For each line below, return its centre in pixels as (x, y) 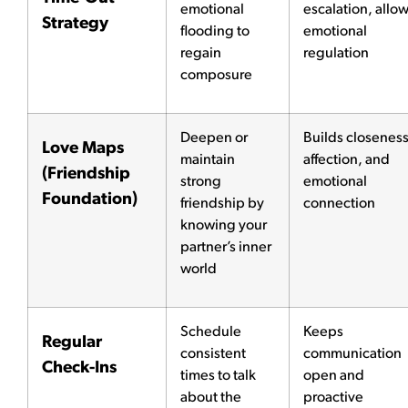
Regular (72, 342)
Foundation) (90, 199)
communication (352, 354)
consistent (213, 354)
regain (201, 53)
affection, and (347, 160)
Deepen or (214, 138)
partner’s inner (226, 247)
